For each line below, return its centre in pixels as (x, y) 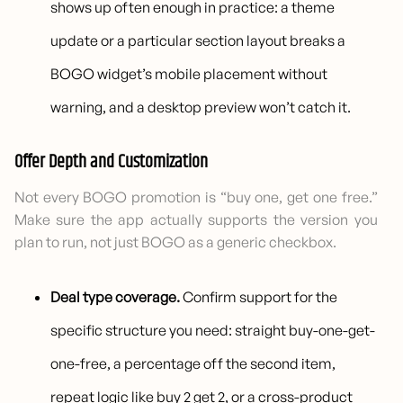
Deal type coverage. (116, 297)
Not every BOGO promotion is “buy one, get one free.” (196, 197)
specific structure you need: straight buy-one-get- (213, 331)
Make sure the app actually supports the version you (196, 220)
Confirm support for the (259, 297)
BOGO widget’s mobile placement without (189, 74)
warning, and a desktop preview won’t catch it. (201, 107)
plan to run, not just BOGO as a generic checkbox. (175, 242)
